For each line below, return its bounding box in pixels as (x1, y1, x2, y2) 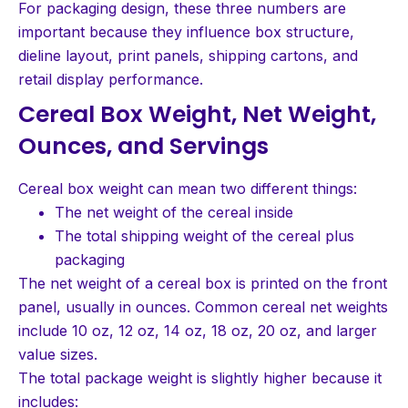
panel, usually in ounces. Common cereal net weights (18, 297, 388, 316)
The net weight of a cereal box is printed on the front (18, 273, 387, 292)
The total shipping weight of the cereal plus (55, 226, 354, 245)
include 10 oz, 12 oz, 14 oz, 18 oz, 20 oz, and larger (18, 321, 377, 340)
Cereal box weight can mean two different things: (18, 178, 357, 198)
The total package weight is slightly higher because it (18, 368, 382, 387)
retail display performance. (18, 69, 203, 88)
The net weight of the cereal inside (55, 202, 293, 221)
